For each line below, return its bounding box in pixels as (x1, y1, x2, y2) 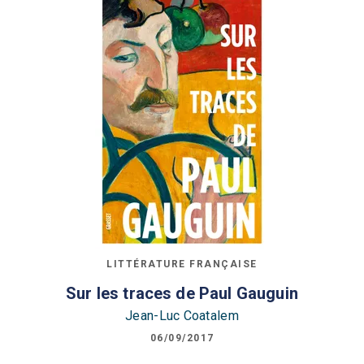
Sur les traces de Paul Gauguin (66, 283, 298, 303)
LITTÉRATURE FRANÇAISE (106, 258, 258, 270)
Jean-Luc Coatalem (125, 307, 239, 323)
